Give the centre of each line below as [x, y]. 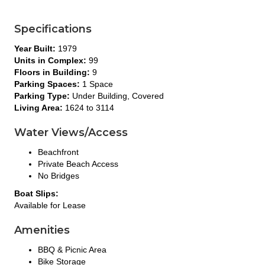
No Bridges [59, 175]
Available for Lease [50, 205]
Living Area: [40, 107]
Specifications [53, 29]
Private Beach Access [78, 164]
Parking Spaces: [48, 84]
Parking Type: [43, 96]
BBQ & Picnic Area [72, 249]
